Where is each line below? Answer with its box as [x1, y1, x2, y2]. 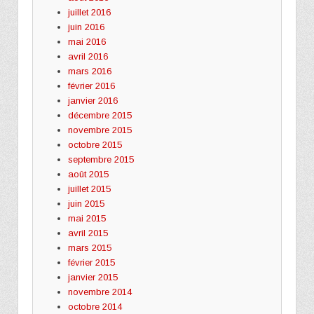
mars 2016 [67, 65, 111, 76]
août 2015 [67, 168, 109, 179]
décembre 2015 [67, 109, 132, 121]
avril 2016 [67, 50, 108, 62]
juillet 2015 [67, 183, 111, 194]
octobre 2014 [67, 301, 122, 312]
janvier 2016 [67, 95, 118, 106]
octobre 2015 [67, 139, 122, 150]
